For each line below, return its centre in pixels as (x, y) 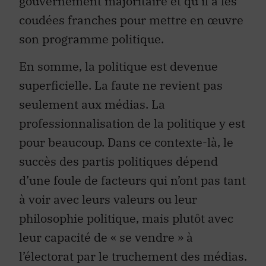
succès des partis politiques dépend (118, 161)
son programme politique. (91, 39)
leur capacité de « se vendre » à (106, 237)
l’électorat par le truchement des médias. (133, 256)
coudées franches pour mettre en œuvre (131, 20)
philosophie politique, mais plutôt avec (126, 218)
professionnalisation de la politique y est (132, 123)
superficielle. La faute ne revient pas (121, 85)
